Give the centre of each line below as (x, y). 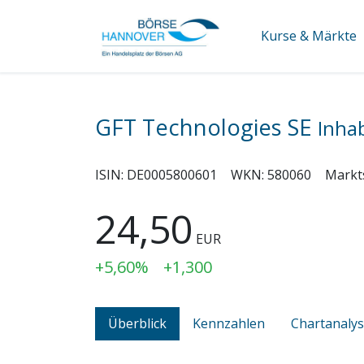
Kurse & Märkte (308, 36)
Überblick (137, 323)
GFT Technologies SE (206, 127)
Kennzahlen (229, 323)
